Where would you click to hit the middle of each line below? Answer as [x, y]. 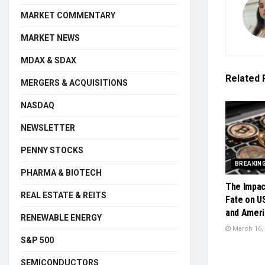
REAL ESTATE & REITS [64, 195]
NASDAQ [38, 105]
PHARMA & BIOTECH [61, 172]
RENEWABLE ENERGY [61, 217]
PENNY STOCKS [52, 150]
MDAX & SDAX [49, 60]
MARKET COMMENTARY [68, 15]
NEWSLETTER [48, 127]
